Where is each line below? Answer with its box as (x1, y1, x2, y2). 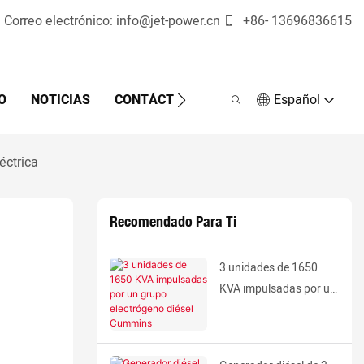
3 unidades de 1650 (219, 259, 318, 276)
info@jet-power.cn (116, 11, 220, 31)
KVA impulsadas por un (219, 280, 336, 297)
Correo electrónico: (4, 11, 116, 31)
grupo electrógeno (219, 301, 311, 318)
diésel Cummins (219, 323, 298, 340)
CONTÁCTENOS (114, 89, 207, 110)
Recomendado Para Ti (109, 212, 236, 231)
